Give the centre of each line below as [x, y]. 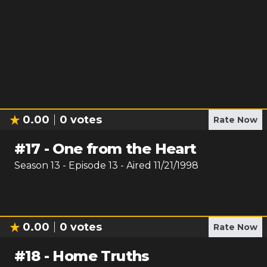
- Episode [86, 165]
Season [32, 165]
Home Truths [101, 256]
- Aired [135, 165]
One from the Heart [125, 149]
